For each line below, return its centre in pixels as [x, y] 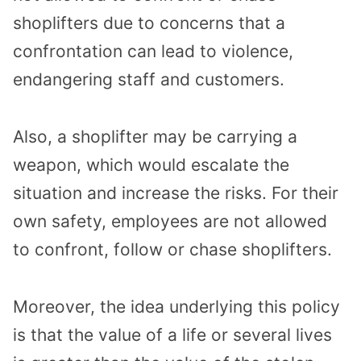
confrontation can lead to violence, [153, 52]
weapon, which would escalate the [151, 164]
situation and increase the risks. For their [176, 193]
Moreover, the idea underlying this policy [176, 306]
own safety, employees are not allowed [170, 221]
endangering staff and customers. [149, 80]
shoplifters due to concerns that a [149, 23]
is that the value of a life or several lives [172, 334]
